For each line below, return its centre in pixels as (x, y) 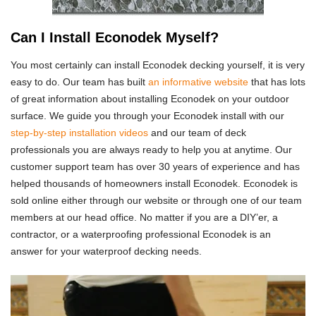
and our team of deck (197, 132)
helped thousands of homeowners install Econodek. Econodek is (154, 183)
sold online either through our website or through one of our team (156, 200)
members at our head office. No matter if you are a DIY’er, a (144, 217)
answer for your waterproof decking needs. (106, 251)
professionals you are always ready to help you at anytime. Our (151, 149)
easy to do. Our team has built (79, 81)
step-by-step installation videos (79, 132)
